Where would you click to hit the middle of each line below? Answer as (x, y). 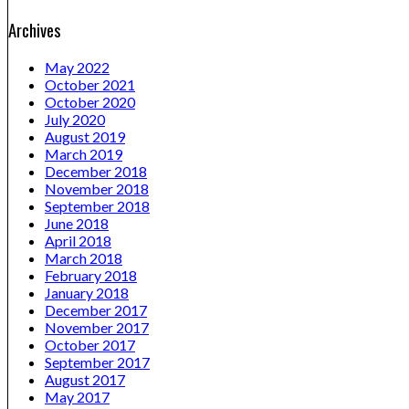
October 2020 (90, 102)
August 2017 (85, 380)
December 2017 (96, 310)
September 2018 (97, 206)
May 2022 (77, 68)
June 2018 (77, 224)
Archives (35, 29)
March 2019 (84, 154)
